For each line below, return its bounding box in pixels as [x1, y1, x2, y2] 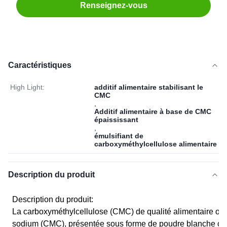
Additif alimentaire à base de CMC [94, 107, 211, 116]
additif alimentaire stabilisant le [94, 83, 203, 91]
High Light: [10, 83, 45, 91]
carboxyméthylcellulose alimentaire [94, 140, 217, 148]
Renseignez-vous [80, 1, 147, 10]
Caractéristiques [8, 61, 71, 69]
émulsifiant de [94, 132, 143, 140]
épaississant [94, 116, 138, 124]
